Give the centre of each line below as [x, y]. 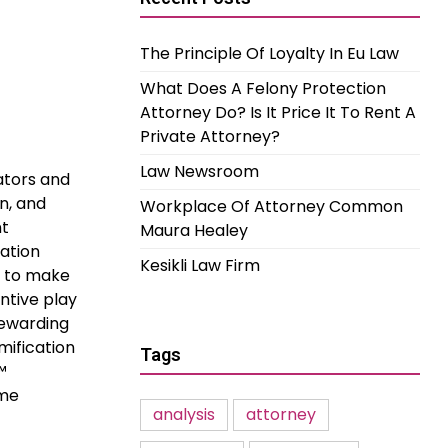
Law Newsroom [199, 171]
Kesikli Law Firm [200, 265]
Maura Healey [194, 230]
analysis [184, 414]
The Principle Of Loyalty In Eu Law [269, 53]
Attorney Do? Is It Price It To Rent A [278, 112]
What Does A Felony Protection [263, 88]
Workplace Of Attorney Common [271, 206]
